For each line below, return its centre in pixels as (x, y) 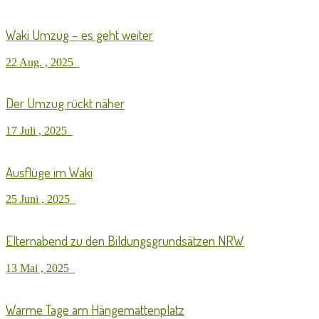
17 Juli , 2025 (39, 130)
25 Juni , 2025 (41, 199)
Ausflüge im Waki (49, 172)
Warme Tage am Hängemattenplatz (95, 309)
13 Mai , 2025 (40, 268)
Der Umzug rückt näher (65, 103)
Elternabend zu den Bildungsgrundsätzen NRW (125, 241)
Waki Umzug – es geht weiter (79, 34)
